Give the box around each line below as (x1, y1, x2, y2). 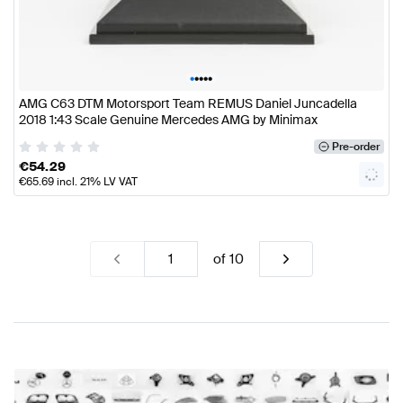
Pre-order (331, 139, 380, 154)
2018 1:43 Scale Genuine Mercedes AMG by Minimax (19, 111, 318, 128)
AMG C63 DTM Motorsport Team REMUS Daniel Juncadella (19, 94, 357, 112)
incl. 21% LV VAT (54, 175, 138, 190)
